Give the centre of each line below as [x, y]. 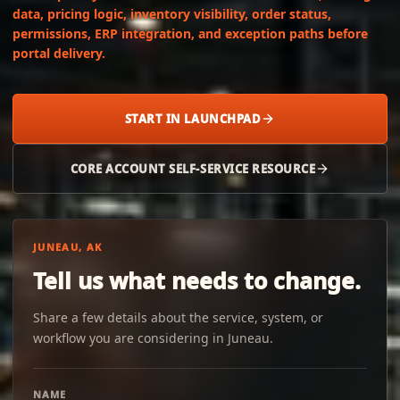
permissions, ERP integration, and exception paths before [190, 33]
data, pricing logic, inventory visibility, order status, [172, 14]
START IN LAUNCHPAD [193, 119]
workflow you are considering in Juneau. [153, 338]
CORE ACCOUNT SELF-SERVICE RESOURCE [193, 169]
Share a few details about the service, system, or [178, 317]
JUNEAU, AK [68, 247]
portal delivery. [59, 53]
